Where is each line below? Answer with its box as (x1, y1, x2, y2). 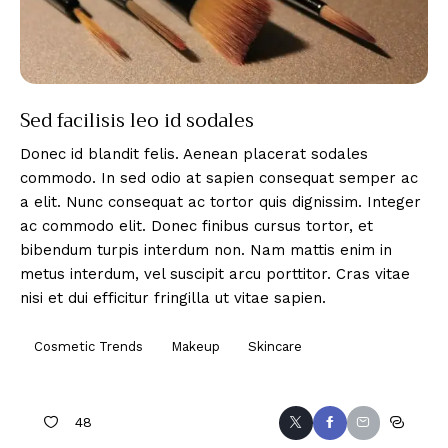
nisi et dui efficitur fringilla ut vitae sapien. (20, 288, 326, 307)
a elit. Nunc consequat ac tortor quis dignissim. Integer (20, 192, 421, 211)
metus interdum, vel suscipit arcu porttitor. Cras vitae (20, 264, 410, 283)
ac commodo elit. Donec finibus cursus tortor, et (20, 216, 373, 235)
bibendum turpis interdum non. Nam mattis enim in (20, 240, 392, 259)
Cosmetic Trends (34, 339, 143, 355)
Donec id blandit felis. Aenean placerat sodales (20, 144, 368, 163)
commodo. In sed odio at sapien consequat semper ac (20, 168, 418, 187)
